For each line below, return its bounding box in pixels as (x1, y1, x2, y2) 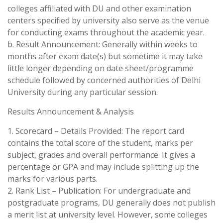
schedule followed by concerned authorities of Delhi (7, 75, 201, 86)
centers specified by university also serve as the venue (7, 15, 209, 26)
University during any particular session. (7, 87, 158, 98)
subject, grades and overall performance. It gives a (7, 149, 195, 160)
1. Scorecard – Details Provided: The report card (7, 125, 184, 136)
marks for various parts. (7, 173, 98, 184)
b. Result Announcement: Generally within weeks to (7, 39, 198, 50)
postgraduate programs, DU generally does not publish (7, 197, 216, 208)
